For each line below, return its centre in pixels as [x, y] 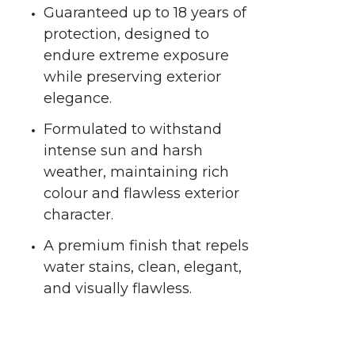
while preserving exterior [132, 77]
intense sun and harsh [123, 151]
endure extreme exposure [136, 56]
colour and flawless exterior [141, 194]
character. [78, 215]
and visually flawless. [118, 289]
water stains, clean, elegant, [143, 267]
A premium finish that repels [146, 246]
